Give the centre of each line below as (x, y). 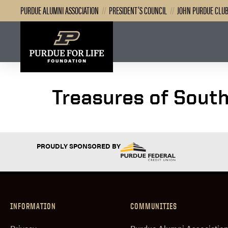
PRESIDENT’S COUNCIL (138, 10)
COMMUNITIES (154, 206)
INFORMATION (33, 206)
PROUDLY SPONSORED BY (79, 146)
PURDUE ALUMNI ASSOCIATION (60, 10)
